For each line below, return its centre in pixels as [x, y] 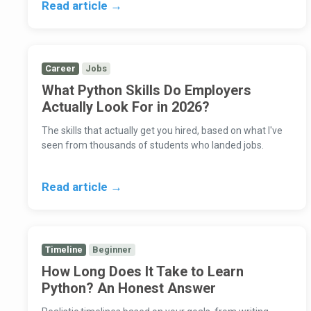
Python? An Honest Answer [129, 288]
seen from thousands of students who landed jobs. [153, 145]
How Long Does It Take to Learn [143, 272]
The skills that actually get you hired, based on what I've [162, 131]
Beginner [112, 250]
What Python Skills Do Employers [146, 91]
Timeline [64, 250]
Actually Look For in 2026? [126, 107]
